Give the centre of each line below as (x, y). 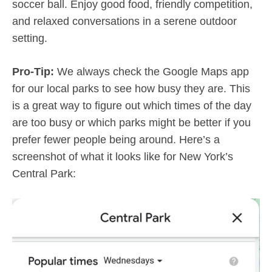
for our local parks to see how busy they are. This (131, 89)
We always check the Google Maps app (151, 72)
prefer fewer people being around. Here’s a (116, 140)
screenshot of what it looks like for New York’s (123, 157)
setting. (30, 38)
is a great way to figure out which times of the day (132, 106)
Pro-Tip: (33, 72)
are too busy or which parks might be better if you (131, 123)
